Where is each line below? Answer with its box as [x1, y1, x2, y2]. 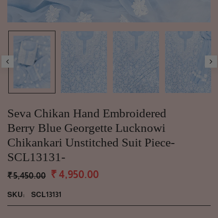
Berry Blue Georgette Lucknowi [7, 121, 165, 134]
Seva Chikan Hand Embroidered [7, 106, 166, 120]
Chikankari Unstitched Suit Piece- [7, 135, 175, 149]
